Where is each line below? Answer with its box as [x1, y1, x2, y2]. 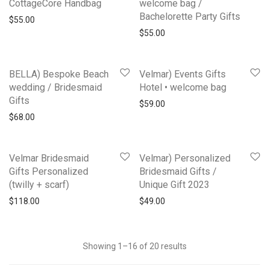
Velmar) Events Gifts [139, 68, 226, 80]
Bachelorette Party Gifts [139, 10, 240, 22]
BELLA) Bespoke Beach [9, 68, 109, 80]
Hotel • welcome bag [139, 81, 226, 93]
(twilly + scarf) [9, 178, 69, 190]
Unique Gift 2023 [139, 178, 210, 190]
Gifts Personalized [9, 165, 88, 177]
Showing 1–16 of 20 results [82, 241, 187, 251]
